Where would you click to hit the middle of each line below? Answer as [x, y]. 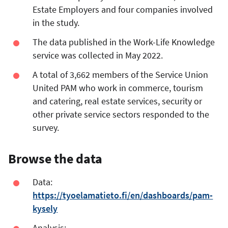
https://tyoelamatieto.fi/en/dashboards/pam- [123, 195]
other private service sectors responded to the [121, 114]
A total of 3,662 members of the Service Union [121, 74]
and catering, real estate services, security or [118, 101]
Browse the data [55, 158]
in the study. [58, 22]
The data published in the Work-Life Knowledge [124, 42]
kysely [45, 208]
